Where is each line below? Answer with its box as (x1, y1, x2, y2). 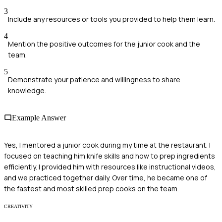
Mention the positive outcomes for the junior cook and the (8, 39, 200, 49)
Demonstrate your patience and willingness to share (8, 74, 180, 84)
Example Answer (12, 113, 66, 122)
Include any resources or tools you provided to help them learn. (8, 14, 215, 24)
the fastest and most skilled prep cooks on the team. (4, 184, 179, 194)
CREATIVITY (4, 204, 33, 210)
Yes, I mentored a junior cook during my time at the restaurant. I (4, 140, 211, 150)
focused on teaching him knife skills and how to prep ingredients (4, 151, 215, 161)
